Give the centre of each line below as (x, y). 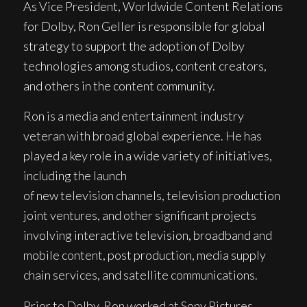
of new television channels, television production (151, 196)
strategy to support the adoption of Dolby (134, 46)
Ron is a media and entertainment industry (133, 116)
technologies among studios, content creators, (145, 65)
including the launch (75, 176)
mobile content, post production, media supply (144, 255)
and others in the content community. (119, 85)
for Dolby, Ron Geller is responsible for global (144, 26)
